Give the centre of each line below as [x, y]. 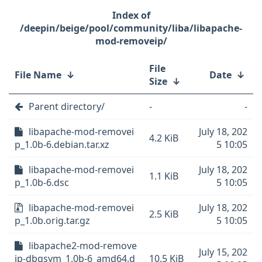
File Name [38, 75]
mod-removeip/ [131, 41]
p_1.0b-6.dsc [42, 182]
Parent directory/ [67, 106]
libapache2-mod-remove [83, 246]
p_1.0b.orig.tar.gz [52, 220]
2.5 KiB [164, 214]
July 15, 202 [223, 252]
